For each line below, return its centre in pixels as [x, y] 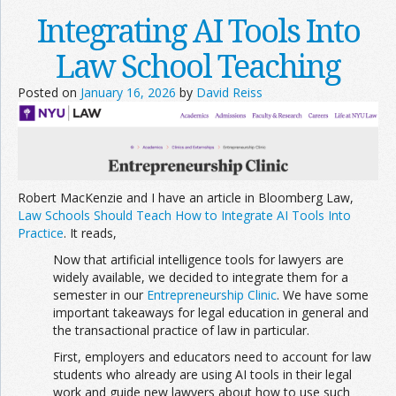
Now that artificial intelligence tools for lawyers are [198, 260]
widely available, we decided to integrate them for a [201, 278]
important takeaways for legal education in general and [211, 313]
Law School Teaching [198, 65]
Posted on [49, 92]
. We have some [323, 295]
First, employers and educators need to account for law [212, 357]
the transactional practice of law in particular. [181, 331]
